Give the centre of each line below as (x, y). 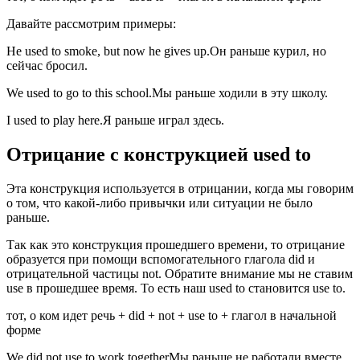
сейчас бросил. (47, 66)
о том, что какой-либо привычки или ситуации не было (160, 203)
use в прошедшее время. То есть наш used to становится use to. (176, 288)
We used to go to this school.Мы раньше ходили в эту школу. (167, 93)
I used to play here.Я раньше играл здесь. (115, 121)
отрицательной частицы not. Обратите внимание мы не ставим (180, 274)
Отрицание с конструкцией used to (159, 155)
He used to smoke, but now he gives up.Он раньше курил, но (166, 51)
